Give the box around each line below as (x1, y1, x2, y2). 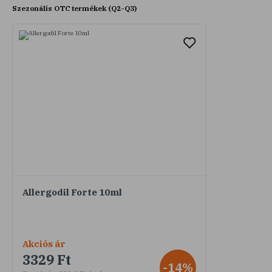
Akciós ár (22, 237, 66, 250)
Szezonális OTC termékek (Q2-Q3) (12, 3, 137, 13)
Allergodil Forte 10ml (22, 186, 122, 198)
